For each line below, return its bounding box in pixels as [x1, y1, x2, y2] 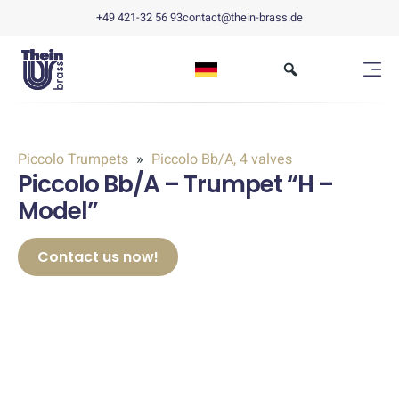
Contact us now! [37, 247, 159, 267]
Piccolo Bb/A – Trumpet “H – [18, 167, 333, 200]
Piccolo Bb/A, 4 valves [148, 149, 292, 170]
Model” [18, 194, 98, 227]
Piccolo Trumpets [18, 149, 132, 170]
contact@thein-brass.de [183, 10, 303, 26]
